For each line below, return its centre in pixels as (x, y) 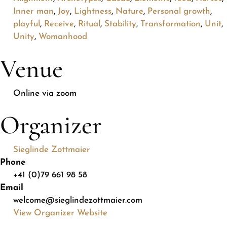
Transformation (170, 24)
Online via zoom (45, 93)
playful (26, 24)
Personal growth (179, 12)
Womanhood (63, 37)
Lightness (92, 12)
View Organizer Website (60, 213)
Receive (59, 24)
